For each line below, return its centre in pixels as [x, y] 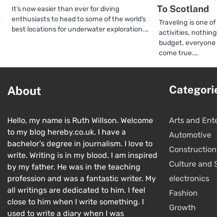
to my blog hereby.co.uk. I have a [67, 132]
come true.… [179, 53]
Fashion [183, 193]
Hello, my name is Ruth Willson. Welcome [80, 120]
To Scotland [183, 8]
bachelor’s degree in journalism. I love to [80, 143]
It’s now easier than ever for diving [66, 9]
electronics [189, 178]
